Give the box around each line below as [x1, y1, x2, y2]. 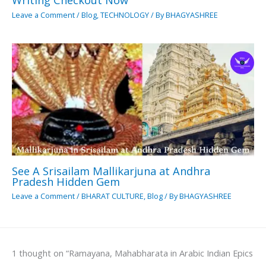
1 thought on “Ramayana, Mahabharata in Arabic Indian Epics [12, 247, 253, 259]
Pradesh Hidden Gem [12, 174, 120, 189]
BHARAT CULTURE [81, 191, 144, 202]
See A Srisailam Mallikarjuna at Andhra [12, 163, 210, 178]
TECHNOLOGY [100, 9, 149, 20]
